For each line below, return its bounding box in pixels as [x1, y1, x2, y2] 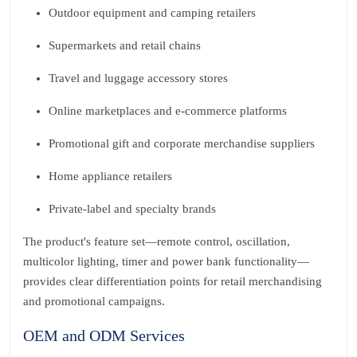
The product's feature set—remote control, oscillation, [23, 235, 290, 248]
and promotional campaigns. [23, 295, 165, 308]
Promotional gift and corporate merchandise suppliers [49, 137, 315, 150]
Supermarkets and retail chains [49, 39, 201, 52]
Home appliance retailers [49, 170, 172, 182]
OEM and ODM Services [23, 327, 185, 344]
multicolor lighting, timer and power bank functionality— [23, 255, 309, 268]
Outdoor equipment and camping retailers [49, 6, 256, 19]
